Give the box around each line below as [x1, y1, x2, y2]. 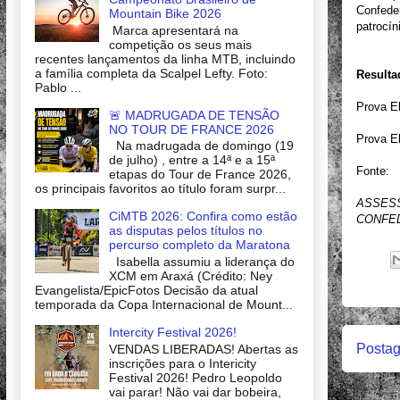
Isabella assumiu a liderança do [108, 254, 295, 270]
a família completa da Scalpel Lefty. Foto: [35, 65, 268, 80]
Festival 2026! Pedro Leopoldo [108, 370, 282, 385]
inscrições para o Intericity [108, 355, 256, 371]
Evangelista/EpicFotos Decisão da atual [35, 283, 258, 298]
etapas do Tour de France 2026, [108, 167, 291, 182]
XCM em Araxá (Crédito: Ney [108, 269, 272, 284]
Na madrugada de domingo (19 [108, 138, 294, 154]
